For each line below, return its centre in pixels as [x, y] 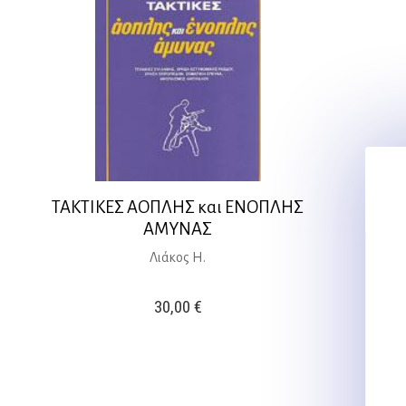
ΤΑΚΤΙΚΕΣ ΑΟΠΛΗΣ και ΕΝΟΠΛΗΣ [178, 207]
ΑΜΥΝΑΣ [178, 228]
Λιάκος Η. [178, 257]
